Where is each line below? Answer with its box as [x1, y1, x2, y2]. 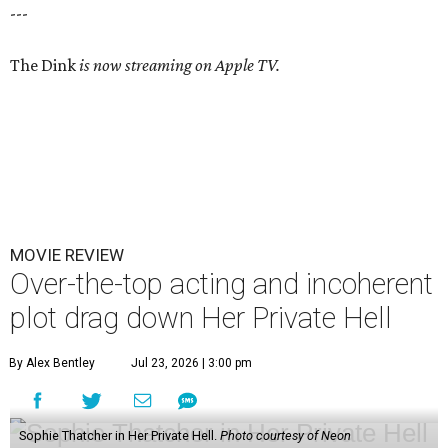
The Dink [10, 55, 79, 76]
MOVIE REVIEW [10, 245, 124, 266]
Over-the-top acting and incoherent [10, 267, 433, 302]
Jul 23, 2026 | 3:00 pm [131, 356, 252, 371]
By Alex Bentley [9, 356, 95, 371]
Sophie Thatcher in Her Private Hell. [18, 428, 220, 444]
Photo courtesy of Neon [219, 428, 351, 444]
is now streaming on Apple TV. [79, 55, 280, 76]
